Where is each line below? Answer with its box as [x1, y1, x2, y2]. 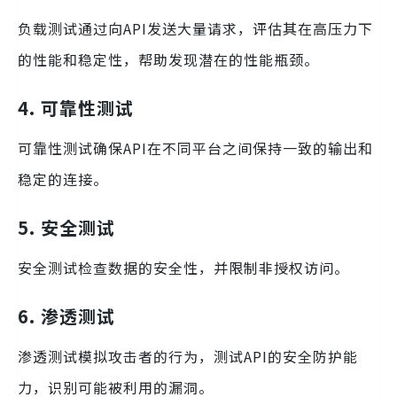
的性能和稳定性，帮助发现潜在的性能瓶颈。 [18, 49, 319, 71]
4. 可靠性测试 [18, 95, 134, 121]
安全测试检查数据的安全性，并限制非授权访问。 [18, 257, 349, 279]
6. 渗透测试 [18, 303, 115, 330]
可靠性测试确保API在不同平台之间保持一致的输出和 [18, 137, 373, 160]
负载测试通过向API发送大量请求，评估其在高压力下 [18, 18, 373, 40]
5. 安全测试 [18, 214, 115, 241]
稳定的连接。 [18, 168, 108, 191]
